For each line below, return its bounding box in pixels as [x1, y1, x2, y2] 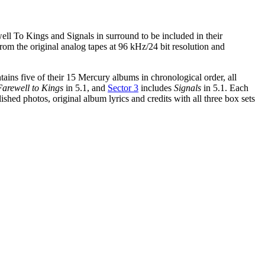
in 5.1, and [63, 82, 108, 93]
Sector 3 [108, 82, 138, 93]
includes [138, 82, 174, 93]
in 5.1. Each [201, 82, 248, 93]
